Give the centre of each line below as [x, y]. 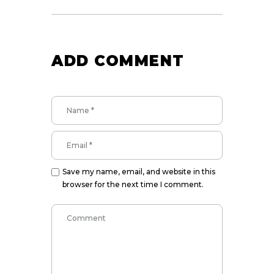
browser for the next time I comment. [133, 185]
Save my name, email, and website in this [139, 172]
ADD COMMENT [118, 61]
